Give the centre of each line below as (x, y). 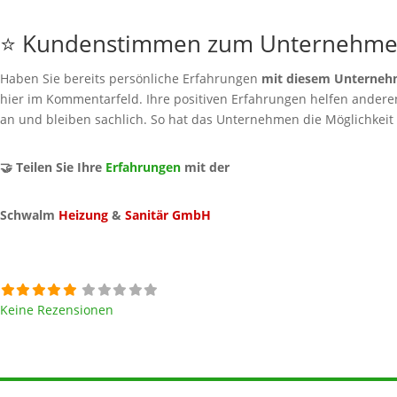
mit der (205, 167)
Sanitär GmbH (168, 214)
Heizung (83, 214)
